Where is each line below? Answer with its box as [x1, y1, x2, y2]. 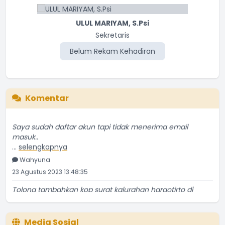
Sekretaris [95, 30, 130, 40]
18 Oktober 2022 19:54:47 [12, 213, 85, 222]
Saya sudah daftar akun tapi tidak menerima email [12, 115, 188, 126]
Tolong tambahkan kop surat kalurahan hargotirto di [12, 178, 193, 188]
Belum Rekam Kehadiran [70, 46, 155, 56]
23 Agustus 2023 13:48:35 [12, 161, 88, 170]
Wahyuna [18, 149, 50, 158]
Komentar [25, 92, 69, 104]
